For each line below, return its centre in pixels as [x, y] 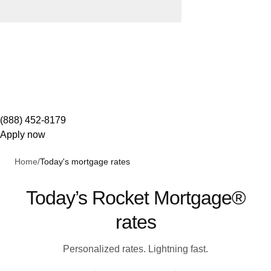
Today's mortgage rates [85, 161]
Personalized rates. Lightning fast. [135, 249]
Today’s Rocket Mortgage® [135, 198]
